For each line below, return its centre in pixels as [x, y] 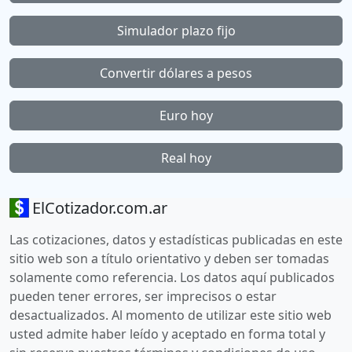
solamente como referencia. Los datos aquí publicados [172, 277]
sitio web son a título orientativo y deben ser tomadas [169, 258]
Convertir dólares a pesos [176, 73]
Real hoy [184, 158]
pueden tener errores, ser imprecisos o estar [143, 296]
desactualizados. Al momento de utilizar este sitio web [170, 315]
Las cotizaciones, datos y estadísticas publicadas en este [176, 240]
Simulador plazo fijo [176, 31]
